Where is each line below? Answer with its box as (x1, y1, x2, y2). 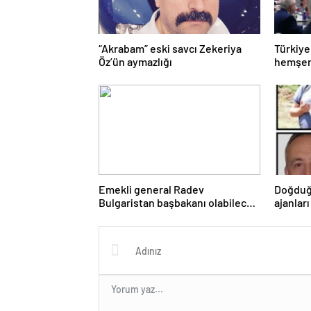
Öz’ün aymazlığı (99, 54, 172, 68)
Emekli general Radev (99, 182, 204, 196)
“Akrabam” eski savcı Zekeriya (99, 41, 242, 55)
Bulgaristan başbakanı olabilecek (99, 195, 258, 209)
